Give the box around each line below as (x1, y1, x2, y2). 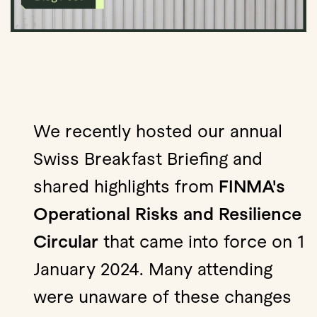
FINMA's (219, 175, 285, 196)
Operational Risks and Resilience (33, 203, 301, 224)
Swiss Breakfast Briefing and (33, 148, 263, 168)
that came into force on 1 (98, 231, 304, 251)
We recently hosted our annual (33, 120, 282, 141)
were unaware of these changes (33, 286, 292, 306)
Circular (33, 231, 98, 251)
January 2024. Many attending (33, 258, 272, 279)
